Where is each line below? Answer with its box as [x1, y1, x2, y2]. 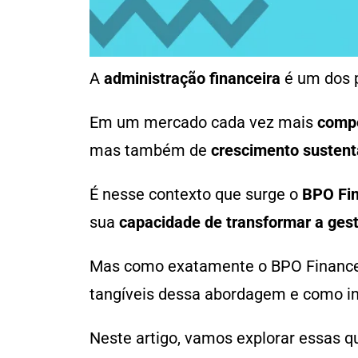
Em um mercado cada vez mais [89, 113, 313, 133]
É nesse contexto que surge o [89, 185, 298, 205]
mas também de [89, 141, 207, 161]
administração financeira [104, 69, 280, 89]
